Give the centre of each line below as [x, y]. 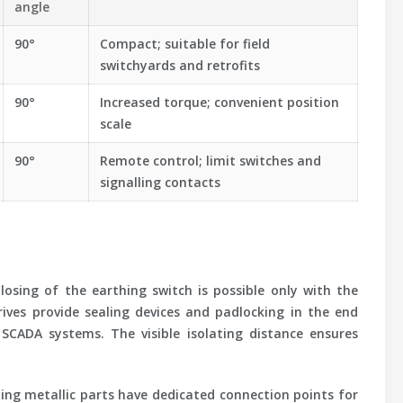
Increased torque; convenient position [219, 102]
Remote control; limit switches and [210, 161]
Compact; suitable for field [185, 44]
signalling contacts [160, 182]
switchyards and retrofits [180, 65]
